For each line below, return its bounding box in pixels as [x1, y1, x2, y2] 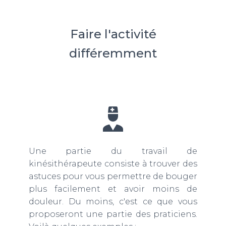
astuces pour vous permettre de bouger [28, 171, 198, 181]
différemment [69, 45, 157, 61]
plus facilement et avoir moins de [28, 184, 198, 194]
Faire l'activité [70, 26, 156, 41]
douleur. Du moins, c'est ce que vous [28, 196, 198, 206]
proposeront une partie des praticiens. [28, 209, 198, 219]
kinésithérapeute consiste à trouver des [28, 158, 198, 168]
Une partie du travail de [28, 146, 198, 156]
